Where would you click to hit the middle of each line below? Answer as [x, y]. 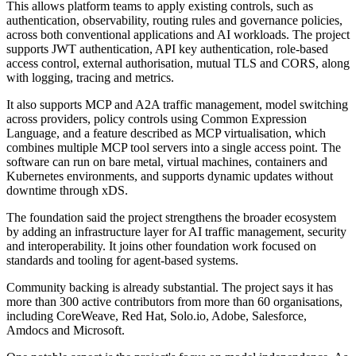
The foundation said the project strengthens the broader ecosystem [171, 218]
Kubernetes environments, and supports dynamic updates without [170, 176]
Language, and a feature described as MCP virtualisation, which [166, 133]
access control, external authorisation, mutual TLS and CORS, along [178, 64]
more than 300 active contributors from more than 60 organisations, [174, 302]
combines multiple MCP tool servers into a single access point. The [174, 148]
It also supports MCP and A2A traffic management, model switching [177, 105]
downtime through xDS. [67, 191]
